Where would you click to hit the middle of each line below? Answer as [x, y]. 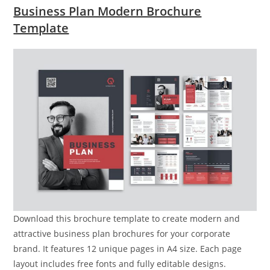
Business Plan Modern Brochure [108, 11]
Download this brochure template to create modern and [127, 219]
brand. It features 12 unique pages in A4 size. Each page [128, 249]
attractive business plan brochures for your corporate [122, 234]
